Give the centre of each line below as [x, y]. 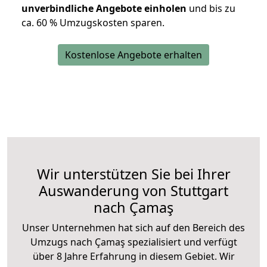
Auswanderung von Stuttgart [133, 191]
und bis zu [211, 9]
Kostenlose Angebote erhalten [133, 55]
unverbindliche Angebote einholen [104, 9]
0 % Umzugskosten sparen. [103, 23]
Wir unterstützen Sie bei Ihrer [133, 174]
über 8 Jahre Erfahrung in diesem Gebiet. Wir [133, 257]
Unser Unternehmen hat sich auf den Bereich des [133, 228]
